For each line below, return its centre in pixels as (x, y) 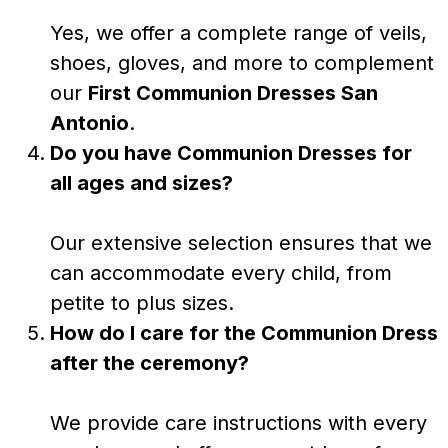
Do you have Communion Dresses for (231, 152)
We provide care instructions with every (238, 422)
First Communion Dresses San (233, 92)
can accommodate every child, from (221, 272)
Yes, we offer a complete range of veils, (238, 32)
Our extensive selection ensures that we (241, 242)
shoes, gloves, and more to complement (242, 62)
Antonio (89, 122)
